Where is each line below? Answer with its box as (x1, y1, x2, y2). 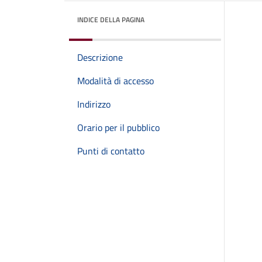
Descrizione (77, 50, 123, 64)
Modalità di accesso (77, 74, 154, 88)
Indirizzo (77, 97, 111, 111)
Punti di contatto (77, 144, 144, 158)
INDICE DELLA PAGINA (77, 14, 144, 25)
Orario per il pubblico (77, 120, 160, 135)
